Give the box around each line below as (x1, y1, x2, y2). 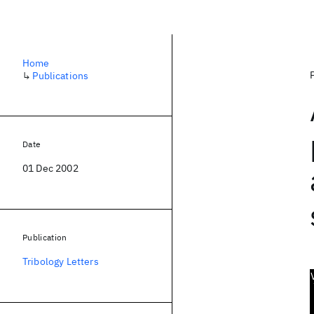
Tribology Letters (22, 255, 99, 268)
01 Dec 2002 (22, 162, 78, 175)
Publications (32, 69, 89, 82)
